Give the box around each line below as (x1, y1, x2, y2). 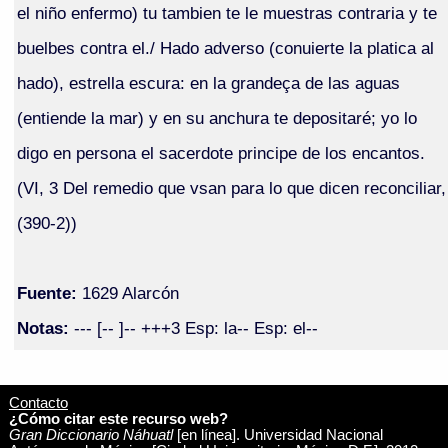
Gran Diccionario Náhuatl (8, 426, 173, 443)
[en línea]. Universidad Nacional (172, 426, 383, 443)
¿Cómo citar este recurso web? (8, 410, 228, 427)
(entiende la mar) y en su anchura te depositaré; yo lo (16, 107, 417, 128)
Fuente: (16, 282, 77, 303)
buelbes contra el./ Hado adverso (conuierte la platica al (16, 37, 434, 58)
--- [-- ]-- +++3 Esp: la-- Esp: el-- (68, 317, 318, 338)
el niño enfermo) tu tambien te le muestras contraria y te (16, 2, 437, 23)
